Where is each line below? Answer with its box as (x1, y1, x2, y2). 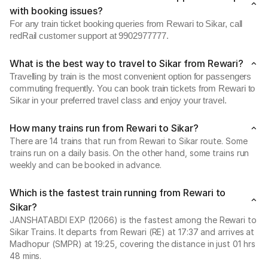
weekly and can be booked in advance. (10, 160, 162, 170)
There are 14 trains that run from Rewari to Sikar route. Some (10, 136, 248, 146)
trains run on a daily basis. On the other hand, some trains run (10, 148, 249, 158)
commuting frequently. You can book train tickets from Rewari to (10, 84, 255, 93)
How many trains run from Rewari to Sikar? (10, 122, 199, 134)
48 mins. (10, 251, 42, 261)
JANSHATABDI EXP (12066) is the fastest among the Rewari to (10, 215, 257, 225)
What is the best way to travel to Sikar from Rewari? (10, 57, 243, 69)
